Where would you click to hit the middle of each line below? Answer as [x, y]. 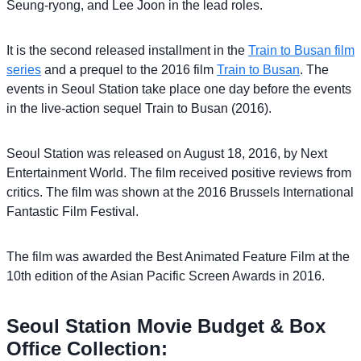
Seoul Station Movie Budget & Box [166, 326]
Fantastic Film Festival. [73, 211]
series [24, 69]
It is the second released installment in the [127, 50]
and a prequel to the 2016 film [129, 69]
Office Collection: [87, 348]
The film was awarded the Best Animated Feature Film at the [178, 256]
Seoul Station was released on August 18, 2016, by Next [167, 153]
